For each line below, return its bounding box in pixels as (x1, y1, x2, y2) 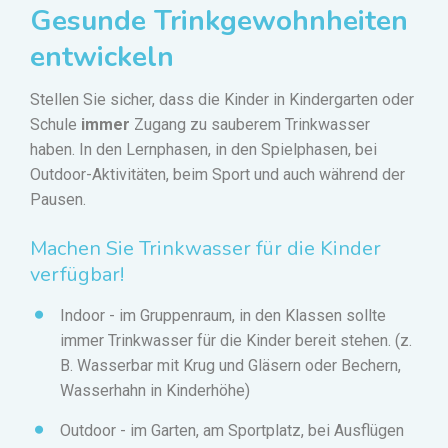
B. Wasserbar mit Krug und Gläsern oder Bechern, (60, 356, 401, 376)
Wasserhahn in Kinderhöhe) (60, 381, 250, 401)
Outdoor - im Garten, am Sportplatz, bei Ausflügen (60, 421, 404, 441)
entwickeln (30, 38, 174, 77)
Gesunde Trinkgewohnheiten (30, 2, 408, 41)
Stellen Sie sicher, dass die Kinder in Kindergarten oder (30, 90, 414, 110)
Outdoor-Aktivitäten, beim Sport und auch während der (30, 165, 405, 185)
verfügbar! (30, 261, 124, 289)
